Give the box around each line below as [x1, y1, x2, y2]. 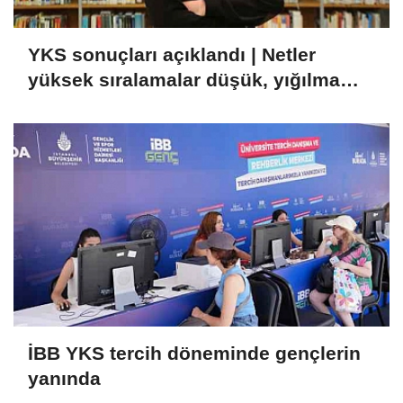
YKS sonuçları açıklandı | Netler [28, 44, 316, 66]
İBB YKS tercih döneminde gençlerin [28, 343, 361, 364]
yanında [28, 368, 101, 390]
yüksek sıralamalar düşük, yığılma [28, 69, 340, 91]
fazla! [28, 94, 77, 116]
